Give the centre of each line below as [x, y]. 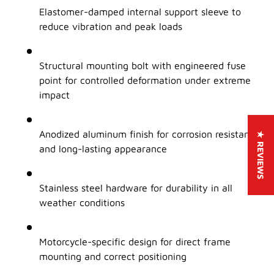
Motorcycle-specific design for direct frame [135, 242]
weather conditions [82, 203]
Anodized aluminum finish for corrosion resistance [150, 134]
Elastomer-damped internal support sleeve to [140, 12]
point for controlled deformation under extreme [145, 80]
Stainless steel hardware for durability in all [136, 188]
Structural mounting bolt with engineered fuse [143, 66]
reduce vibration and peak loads [111, 27]
